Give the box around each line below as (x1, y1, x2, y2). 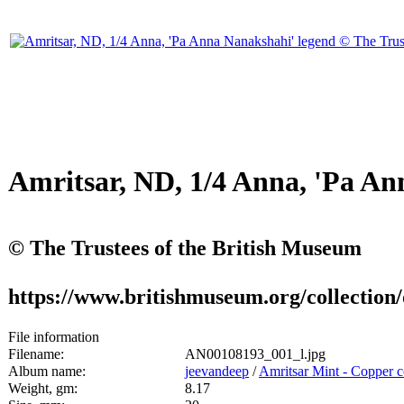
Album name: (8, 363, 86, 379)
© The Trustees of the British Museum (8, 235, 362, 260)
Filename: (8, 346, 64, 362)
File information (8, 329, 99, 344)
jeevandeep (185, 363, 249, 379)
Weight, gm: (8, 381, 78, 396)
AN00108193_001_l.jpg (185, 346, 326, 362)
